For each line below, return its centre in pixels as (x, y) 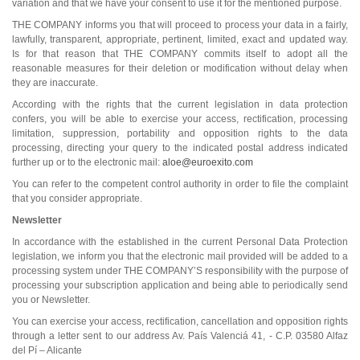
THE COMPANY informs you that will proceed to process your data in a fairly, (180, 25)
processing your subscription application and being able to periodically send (180, 285)
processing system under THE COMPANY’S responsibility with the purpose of (180, 270)
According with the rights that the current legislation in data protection (180, 104)
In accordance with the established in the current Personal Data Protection (180, 241)
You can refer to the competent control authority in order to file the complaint (180, 184)
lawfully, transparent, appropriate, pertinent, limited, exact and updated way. (180, 39)
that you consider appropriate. (77, 198)
